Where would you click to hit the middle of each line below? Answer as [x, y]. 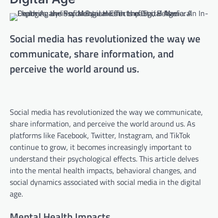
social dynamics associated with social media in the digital [105, 182]
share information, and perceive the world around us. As [102, 123]
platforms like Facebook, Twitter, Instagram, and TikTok [100, 135]
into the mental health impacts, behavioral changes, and [103, 170]
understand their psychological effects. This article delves [104, 158]
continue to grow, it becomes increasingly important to [100, 147]
